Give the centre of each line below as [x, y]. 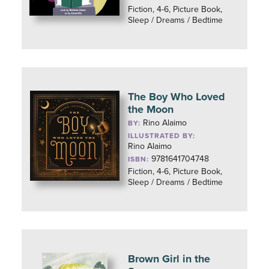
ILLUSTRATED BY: [162, 136]
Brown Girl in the [169, 259]
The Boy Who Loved [177, 97]
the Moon [151, 109]
